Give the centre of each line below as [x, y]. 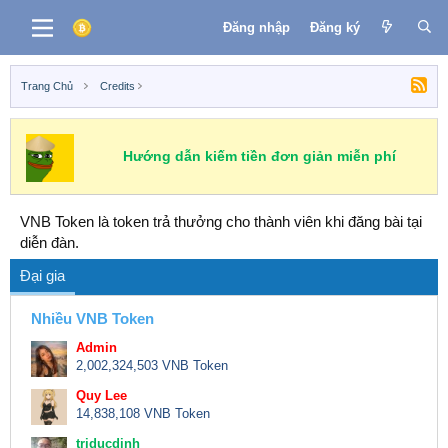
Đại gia [42, 275]
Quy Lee [101, 395]
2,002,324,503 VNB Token [152, 365]
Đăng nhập [256, 27]
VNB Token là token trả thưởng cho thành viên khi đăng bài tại [221, 221]
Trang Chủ [47, 86]
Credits [117, 86]
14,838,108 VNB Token [143, 413]
